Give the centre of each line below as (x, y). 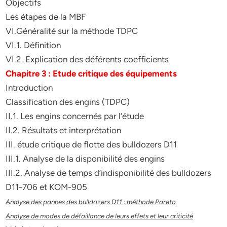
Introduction (29, 88)
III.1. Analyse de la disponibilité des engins (85, 159)
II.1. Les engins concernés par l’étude (75, 116)
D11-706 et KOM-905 (47, 187)
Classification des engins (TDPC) (68, 102)
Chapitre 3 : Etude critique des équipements (91, 73)
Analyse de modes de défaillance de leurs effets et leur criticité (100, 216)
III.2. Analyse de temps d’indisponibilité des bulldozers (109, 173)
